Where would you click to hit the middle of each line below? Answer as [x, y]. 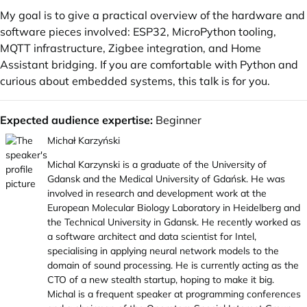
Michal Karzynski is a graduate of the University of [157, 164]
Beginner [177, 120]
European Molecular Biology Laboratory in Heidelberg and [174, 208]
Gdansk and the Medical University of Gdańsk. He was [166, 179]
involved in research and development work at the [157, 193]
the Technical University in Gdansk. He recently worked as [174, 222]
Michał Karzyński [84, 140]
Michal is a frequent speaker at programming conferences [174, 294]
